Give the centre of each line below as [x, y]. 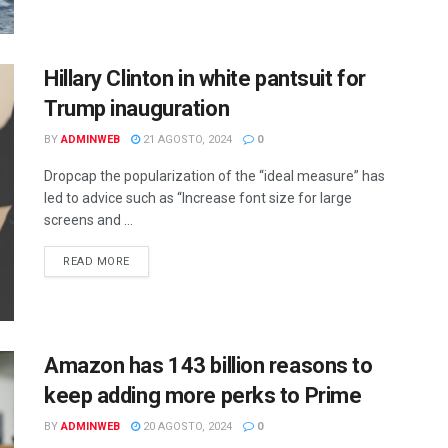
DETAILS [152, 260]
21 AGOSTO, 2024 [186, 139]
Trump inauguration [137, 108]
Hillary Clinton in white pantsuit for [205, 78]
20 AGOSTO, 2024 [186, 427]
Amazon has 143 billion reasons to [208, 366]
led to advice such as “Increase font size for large [198, 197]
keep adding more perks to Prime [203, 396]
